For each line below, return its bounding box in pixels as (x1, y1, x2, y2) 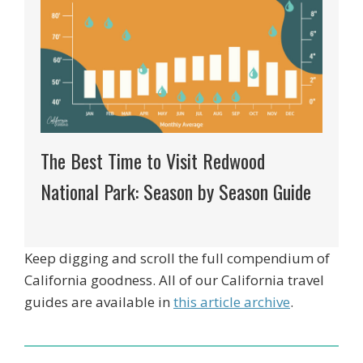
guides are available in (24, 292, 173, 311)
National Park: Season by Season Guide (41, 176, 311, 206)
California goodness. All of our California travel (24, 270, 324, 289)
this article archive (173, 292, 290, 311)
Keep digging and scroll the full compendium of (24, 248, 330, 267)
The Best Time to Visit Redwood (41, 145, 265, 175)
